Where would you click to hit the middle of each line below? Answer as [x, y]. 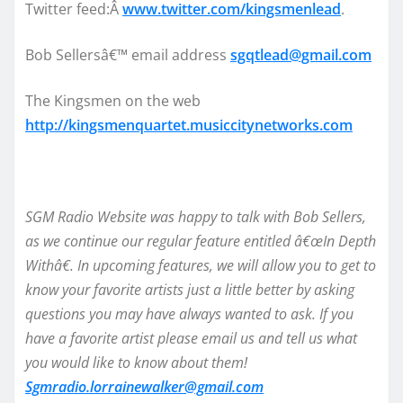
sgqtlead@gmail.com [301, 54]
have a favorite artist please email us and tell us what [191, 338]
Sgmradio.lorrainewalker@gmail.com [144, 386]
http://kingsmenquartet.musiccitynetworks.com [189, 125]
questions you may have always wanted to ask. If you [189, 313]
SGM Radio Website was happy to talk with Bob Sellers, [196, 216]
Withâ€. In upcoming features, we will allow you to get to [201, 265]
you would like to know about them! [136, 362]
